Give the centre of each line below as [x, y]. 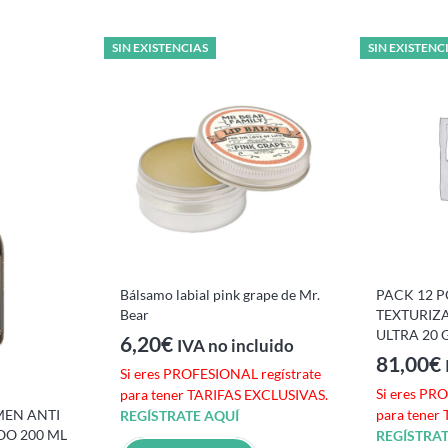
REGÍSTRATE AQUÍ [179, 416]
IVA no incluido [235, 346]
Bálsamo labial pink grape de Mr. [220, 294]
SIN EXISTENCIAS [160, 47]
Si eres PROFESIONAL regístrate [220, 374]
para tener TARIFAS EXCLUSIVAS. [224, 395]
